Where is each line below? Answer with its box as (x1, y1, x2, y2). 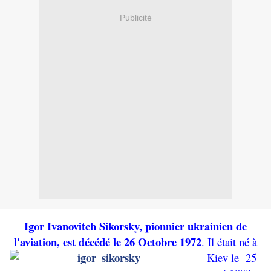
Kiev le (206, 250, 239, 266)
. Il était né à (201, 234, 257, 250)
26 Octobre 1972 (124, 233, 201, 250)
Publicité (119, 12, 152, 22)
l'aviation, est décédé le (14, 233, 124, 250)
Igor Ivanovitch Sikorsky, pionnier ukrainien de (24, 218, 247, 235)
